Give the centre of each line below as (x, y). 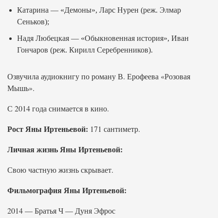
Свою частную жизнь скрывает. (60, 170)
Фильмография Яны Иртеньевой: (67, 190)
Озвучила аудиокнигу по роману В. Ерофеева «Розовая (99, 76)
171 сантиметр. (114, 129)
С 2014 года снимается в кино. (58, 108)
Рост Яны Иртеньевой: (48, 129)
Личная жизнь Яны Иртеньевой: (65, 149)
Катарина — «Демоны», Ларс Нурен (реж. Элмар (99, 10)
